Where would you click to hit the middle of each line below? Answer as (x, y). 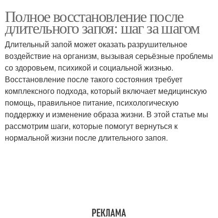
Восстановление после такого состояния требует (94, 79)
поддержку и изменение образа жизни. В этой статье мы (107, 114)
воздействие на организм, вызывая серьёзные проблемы (109, 56)
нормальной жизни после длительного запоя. (86, 137)
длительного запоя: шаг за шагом (102, 27)
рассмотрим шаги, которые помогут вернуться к (91, 126)
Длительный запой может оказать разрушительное (96, 44)
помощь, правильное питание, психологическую (92, 102)
